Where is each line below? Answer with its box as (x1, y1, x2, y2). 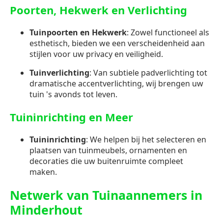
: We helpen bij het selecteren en (86, 134, 206, 145)
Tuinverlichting (29, 67, 89, 79)
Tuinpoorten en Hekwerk (29, 27, 127, 38)
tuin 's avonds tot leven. (29, 89, 117, 100)
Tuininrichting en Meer (10, 110, 133, 125)
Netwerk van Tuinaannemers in (10, 186, 202, 203)
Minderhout (10, 201, 82, 218)
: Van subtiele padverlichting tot (89, 67, 207, 79)
